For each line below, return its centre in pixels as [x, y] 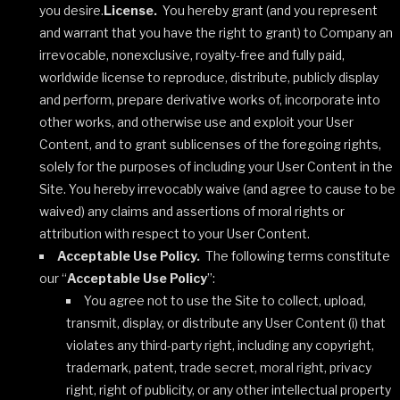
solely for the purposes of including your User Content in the [216, 167]
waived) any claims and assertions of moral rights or [192, 211]
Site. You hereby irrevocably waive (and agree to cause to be [217, 189]
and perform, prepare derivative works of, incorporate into [210, 100]
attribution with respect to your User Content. [175, 233]
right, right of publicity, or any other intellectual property [229, 390]
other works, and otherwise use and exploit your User [196, 122]
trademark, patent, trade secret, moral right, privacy [219, 367]
